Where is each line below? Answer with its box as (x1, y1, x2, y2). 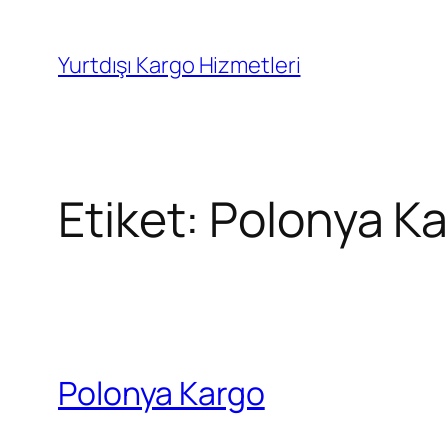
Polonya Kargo (58, 370, 265, 415)
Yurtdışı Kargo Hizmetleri (58, 50, 301, 80)
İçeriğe (7, 7, 76, 37)
